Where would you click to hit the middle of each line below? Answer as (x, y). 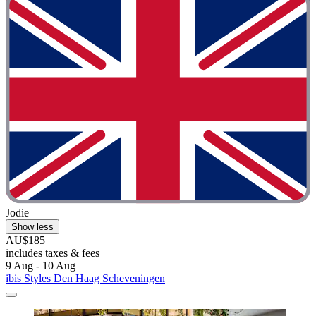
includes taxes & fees (53, 253)
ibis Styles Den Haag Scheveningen (85, 278)
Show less (32, 226)
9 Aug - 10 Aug (41, 265)
